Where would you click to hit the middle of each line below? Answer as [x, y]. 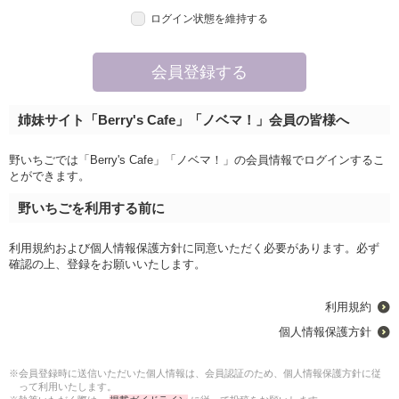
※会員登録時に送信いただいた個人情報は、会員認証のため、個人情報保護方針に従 [195, 373]
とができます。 [49, 175]
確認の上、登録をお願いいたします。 [107, 264]
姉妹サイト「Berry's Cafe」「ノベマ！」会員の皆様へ [183, 119]
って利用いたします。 [67, 386]
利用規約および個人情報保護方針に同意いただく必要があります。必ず [194, 248]
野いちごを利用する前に [91, 208]
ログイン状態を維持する [210, 18]
